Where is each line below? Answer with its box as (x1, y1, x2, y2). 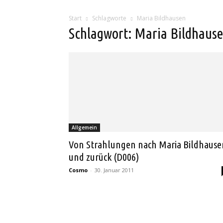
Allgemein (72, 124, 97, 131)
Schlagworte (92, 14, 126, 22)
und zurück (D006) (69, 151, 139, 163)
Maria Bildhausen (137, 14, 186, 22)
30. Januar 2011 (95, 166, 134, 174)
